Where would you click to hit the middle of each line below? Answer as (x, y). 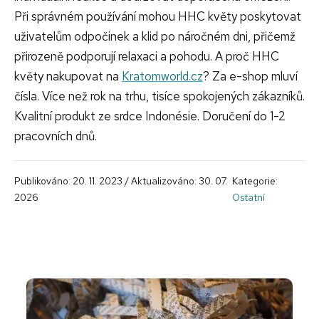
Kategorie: (255, 181)
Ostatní (248, 197)
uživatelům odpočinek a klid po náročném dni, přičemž (155, 36)
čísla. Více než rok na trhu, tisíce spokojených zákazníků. (159, 96)
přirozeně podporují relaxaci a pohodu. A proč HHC (147, 56)
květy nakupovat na (68, 76)
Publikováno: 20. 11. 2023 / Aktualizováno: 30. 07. (121, 181)
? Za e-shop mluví (250, 76)
